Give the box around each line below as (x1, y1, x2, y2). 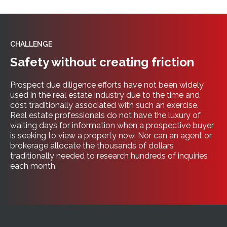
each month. (10, 161, 57, 171)
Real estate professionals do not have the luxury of (10, 110, 201, 120)
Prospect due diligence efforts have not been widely (10, 80, 204, 90)
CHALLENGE (10, 40, 52, 48)
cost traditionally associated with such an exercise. (10, 100, 199, 110)
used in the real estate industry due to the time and (10, 90, 200, 100)
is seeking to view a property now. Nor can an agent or (10, 131, 212, 140)
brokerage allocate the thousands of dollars (10, 141, 174, 150)
